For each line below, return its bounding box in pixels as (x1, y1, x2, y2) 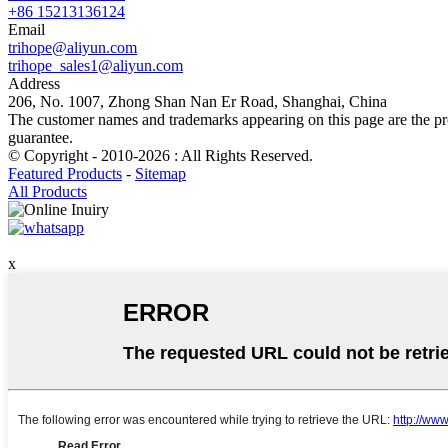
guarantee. (8, 128, 73, 146)
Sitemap (135, 164, 186, 182)
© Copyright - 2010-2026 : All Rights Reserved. (8, 146, 313, 164)
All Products (8, 182, 87, 200)
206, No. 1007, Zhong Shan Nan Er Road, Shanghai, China (8, 92, 387, 110)
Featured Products (8, 164, 122, 182)
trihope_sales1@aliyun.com (8, 56, 183, 74)
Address (8, 74, 60, 92)
